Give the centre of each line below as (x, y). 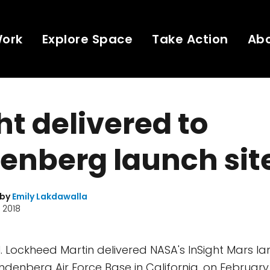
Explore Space (87, 39)
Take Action (190, 39)
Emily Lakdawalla (50, 196)
